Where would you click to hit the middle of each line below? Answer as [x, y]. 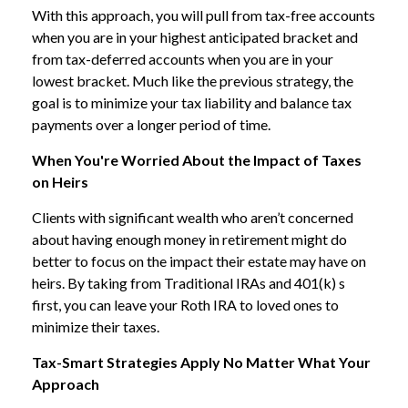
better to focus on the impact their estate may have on [199, 261]
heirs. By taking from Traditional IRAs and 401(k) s [189, 283]
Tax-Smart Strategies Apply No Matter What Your [201, 362]
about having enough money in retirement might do [189, 239]
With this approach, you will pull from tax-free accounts [204, 15]
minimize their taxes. [96, 326]
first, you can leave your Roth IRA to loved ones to [185, 305]
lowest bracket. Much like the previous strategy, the [193, 81]
